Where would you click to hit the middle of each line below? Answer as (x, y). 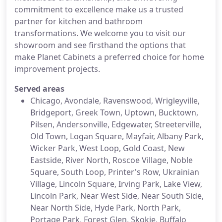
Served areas (39, 89)
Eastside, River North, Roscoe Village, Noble (111, 160)
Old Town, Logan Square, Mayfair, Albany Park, (117, 136)
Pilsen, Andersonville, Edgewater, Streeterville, (116, 124)
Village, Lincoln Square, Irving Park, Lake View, (116, 184)
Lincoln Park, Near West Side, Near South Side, (117, 196)
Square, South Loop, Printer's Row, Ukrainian (115, 172)
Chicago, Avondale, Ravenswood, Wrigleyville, (115, 101)
